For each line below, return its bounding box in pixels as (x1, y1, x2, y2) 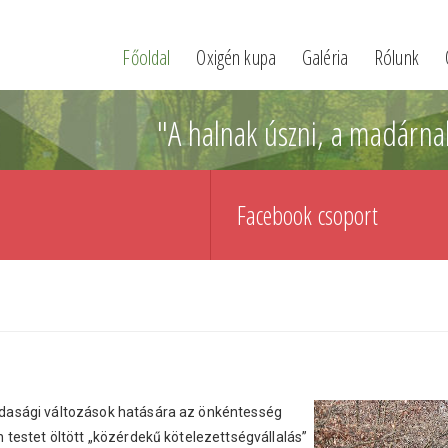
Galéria (301, 43, 348, 71)
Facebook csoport (236, 198, 378, 232)
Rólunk (373, 43, 419, 71)
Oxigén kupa (196, 43, 276, 71)
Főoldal (122, 43, 171, 71)
